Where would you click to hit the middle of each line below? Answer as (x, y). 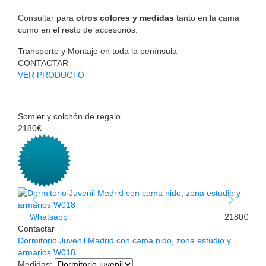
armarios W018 (47, 253)
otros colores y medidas (125, 18)
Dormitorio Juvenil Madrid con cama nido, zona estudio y (124, 241)
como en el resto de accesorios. (78, 30)
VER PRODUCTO (51, 75)
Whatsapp (47, 217)
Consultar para (47, 18)
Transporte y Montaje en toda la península (97, 51)
